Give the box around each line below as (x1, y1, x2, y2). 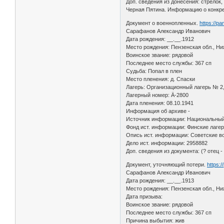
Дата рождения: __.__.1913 (126, 177, 194, 183)
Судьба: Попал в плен (126, 67, 182, 74)
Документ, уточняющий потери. (126, 161, 207, 167)
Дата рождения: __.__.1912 (126, 35, 194, 42)
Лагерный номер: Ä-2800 (126, 91, 189, 98)
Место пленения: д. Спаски (126, 75, 195, 82)
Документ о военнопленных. (126, 19, 200, 26)
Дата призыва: (126, 193, 163, 199)
